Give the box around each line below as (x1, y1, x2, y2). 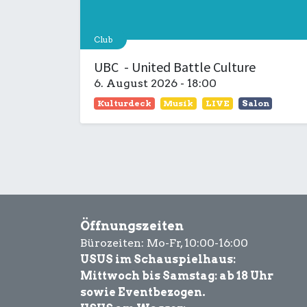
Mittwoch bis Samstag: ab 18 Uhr (80, 269, 273, 282)
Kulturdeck (97, 98, 151, 108)
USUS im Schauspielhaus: (80, 253, 236, 266)
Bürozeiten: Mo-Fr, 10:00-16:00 (80, 236, 248, 249)
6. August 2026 (94, 77, 177, 90)
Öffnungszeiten (80, 219, 186, 233)
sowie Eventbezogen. (80, 286, 206, 299)
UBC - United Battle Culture (94, 58, 256, 75)
